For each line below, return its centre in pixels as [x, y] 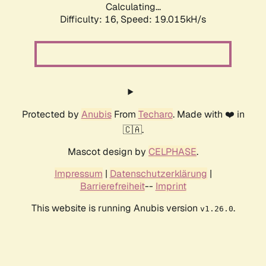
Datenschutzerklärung [158, 174]
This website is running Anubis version [115, 208]
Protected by [51, 115]
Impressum [78, 174]
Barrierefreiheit [112, 186]
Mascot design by [108, 152]
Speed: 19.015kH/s [163, 20]
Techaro [155, 115]
